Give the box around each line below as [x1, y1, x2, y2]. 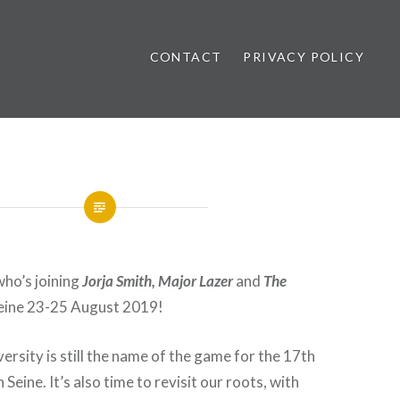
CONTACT [149, 49, 222, 64]
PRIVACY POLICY [243, 49, 364, 64]
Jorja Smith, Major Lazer [82, 271, 237, 290]
